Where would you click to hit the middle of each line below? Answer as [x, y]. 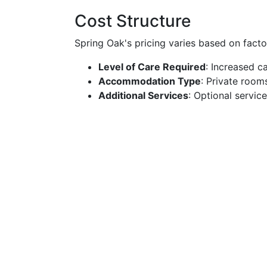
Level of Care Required [152, 67]
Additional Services [143, 95]
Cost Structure [133, 21]
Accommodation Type [150, 81]
